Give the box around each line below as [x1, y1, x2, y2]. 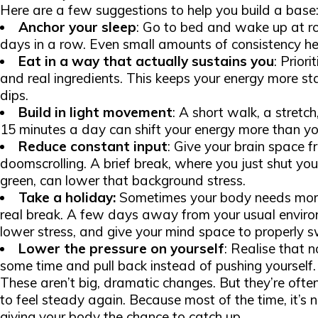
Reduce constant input [18, 138, 168, 155]
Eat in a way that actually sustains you [18, 53, 274, 70]
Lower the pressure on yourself [18, 240, 224, 257]
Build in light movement [18, 104, 172, 121]
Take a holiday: [18, 189, 116, 206]
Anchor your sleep [18, 18, 136, 35]
